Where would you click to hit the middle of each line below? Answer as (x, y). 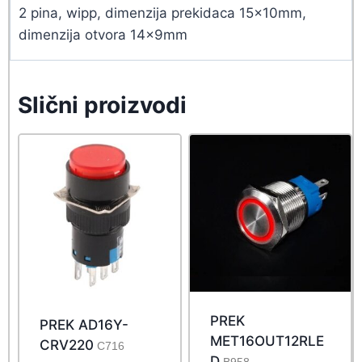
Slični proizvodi (102, 105)
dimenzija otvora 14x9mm (103, 35)
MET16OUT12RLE (267, 341)
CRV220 (66, 345)
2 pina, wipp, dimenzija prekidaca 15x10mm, (162, 13)
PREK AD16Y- (84, 325)
